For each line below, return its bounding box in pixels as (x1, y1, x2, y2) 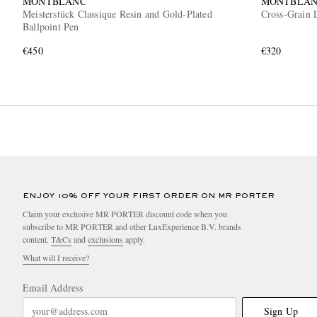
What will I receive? (23, 251, 89, 263)
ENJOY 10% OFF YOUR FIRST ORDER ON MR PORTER (23, 192, 275, 200)
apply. (123, 233, 145, 245)
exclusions (88, 233, 123, 245)
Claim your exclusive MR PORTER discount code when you (23, 207, 227, 219)
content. (23, 233, 51, 245)
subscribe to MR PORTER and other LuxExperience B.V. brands (23, 220, 241, 232)
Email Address (23, 280, 83, 294)
